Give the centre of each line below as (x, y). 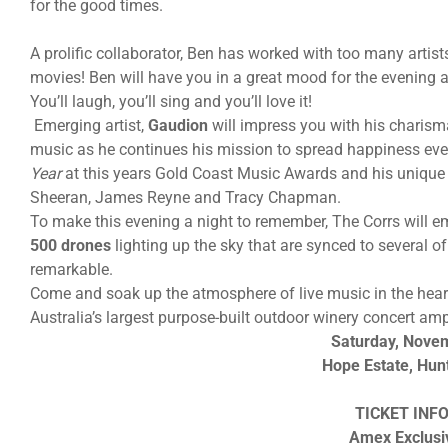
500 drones (70, 245)
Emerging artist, (89, 125)
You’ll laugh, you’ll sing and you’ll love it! (171, 101)
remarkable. (71, 269)
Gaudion (178, 125)
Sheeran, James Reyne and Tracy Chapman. (185, 197)
